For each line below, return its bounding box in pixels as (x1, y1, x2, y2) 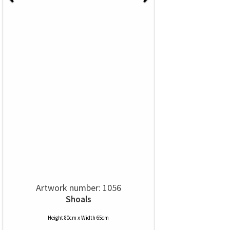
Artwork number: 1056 (35, 182, 121, 194)
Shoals (65, 194, 91, 205)
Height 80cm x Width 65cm (48, 214, 109, 221)
